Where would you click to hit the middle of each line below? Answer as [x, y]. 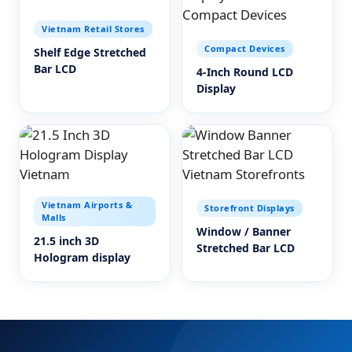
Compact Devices [245, 48]
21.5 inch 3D [66, 241]
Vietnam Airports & [87, 205]
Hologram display [82, 257]
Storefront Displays [249, 208]
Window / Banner [244, 231]
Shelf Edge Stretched [90, 52]
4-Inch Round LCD [245, 72]
